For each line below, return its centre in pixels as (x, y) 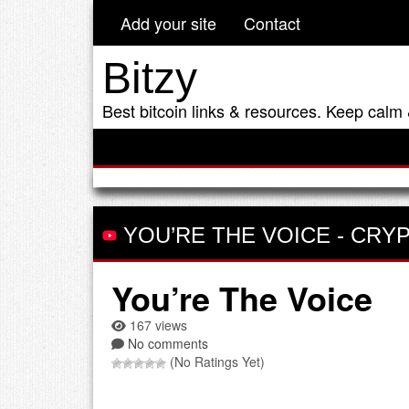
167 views (157, 325)
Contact (272, 23)
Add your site (168, 23)
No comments (168, 343)
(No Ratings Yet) (215, 361)
